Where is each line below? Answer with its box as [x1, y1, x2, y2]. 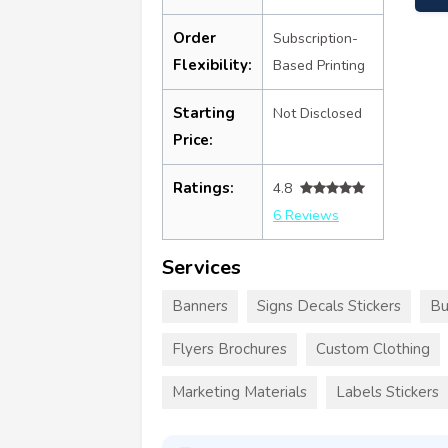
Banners [172, 295, 228, 316]
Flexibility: [173, 54, 252, 75]
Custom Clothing [316, 338, 430, 359]
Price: [173, 129, 213, 150]
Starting [173, 102, 235, 123]
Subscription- [273, 28, 358, 48]
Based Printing [273, 55, 365, 75]
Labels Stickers [336, 381, 439, 402]
